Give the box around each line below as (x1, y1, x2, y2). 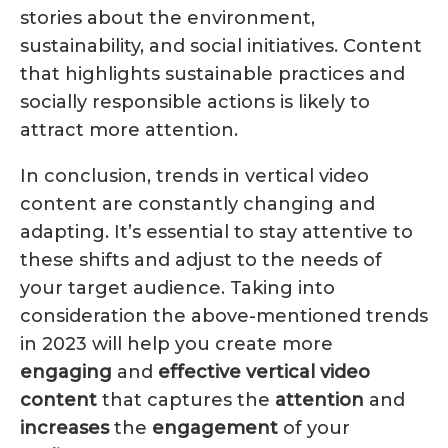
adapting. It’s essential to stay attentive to (20, 220, 413, 243)
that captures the (97, 388, 275, 411)
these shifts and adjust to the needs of (20, 248, 382, 271)
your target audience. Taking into (20, 276, 335, 299)
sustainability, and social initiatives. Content (20, 34, 422, 57)
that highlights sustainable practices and (20, 62, 405, 85)
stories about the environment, (20, 6, 315, 29)
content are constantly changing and (20, 192, 375, 215)
